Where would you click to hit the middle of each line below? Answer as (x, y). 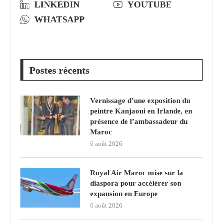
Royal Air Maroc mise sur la (137, 172)
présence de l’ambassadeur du (139, 121)
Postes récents (59, 70)
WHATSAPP (59, 19)
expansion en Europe (124, 193)
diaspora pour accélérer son (136, 183)
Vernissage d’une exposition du (140, 100)
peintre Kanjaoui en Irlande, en (141, 111)
